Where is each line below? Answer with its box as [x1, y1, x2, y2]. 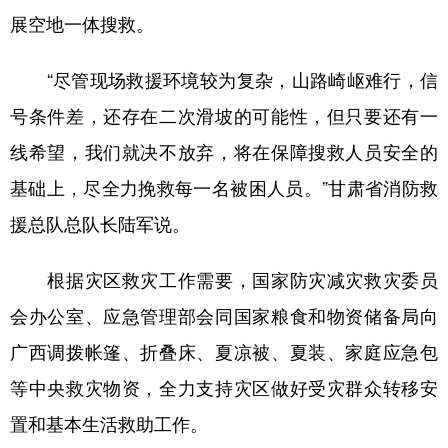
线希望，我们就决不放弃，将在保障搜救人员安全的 [10, 143, 438, 161]
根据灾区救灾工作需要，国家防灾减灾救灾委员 [10, 271, 438, 289]
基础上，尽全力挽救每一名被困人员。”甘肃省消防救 [10, 179, 438, 197]
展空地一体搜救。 [10, 15, 154, 33]
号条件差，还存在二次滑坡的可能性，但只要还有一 [10, 107, 438, 125]
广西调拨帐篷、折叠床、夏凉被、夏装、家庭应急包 [10, 343, 438, 361]
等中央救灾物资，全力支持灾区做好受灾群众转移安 [10, 379, 438, 397]
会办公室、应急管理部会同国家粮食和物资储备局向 [10, 307, 438, 325]
